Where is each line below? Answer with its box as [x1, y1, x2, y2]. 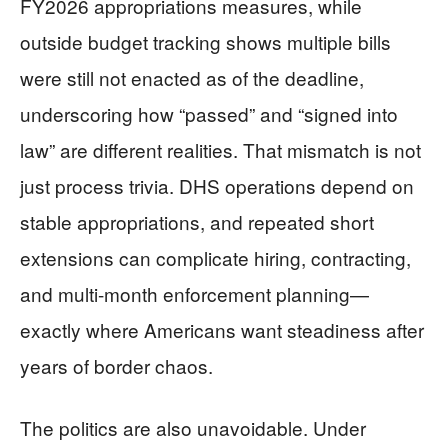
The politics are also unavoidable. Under [20, 414, 366, 442]
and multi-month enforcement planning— [20, 280, 369, 308]
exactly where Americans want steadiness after [20, 316, 424, 344]
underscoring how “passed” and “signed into [20, 100, 398, 128]
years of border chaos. [20, 352, 213, 380]
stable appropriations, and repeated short [20, 208, 374, 236]
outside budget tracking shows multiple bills [20, 28, 391, 56]
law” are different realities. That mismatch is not [20, 136, 421, 164]
